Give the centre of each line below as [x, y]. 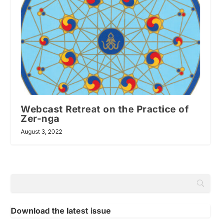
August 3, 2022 [42, 132]
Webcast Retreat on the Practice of [105, 110]
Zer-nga [40, 119]
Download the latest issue [61, 211]
